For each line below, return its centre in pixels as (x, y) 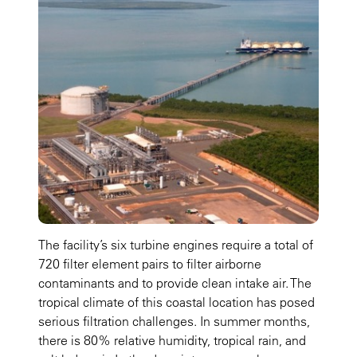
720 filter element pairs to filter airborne (150, 264)
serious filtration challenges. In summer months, (174, 322)
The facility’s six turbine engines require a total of (176, 245)
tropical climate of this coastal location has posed (177, 302)
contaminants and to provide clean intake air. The (175, 283)
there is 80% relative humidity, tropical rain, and (172, 341)
